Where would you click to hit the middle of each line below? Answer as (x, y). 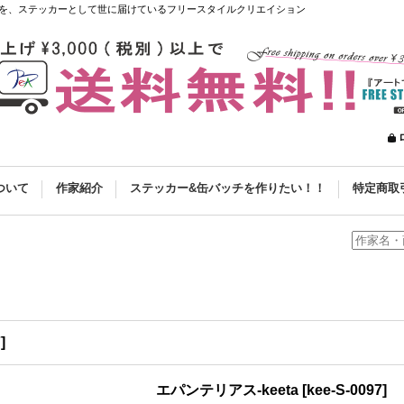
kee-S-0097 (344, 390)
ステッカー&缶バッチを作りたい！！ (228, 188)
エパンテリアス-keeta (227, 390)
